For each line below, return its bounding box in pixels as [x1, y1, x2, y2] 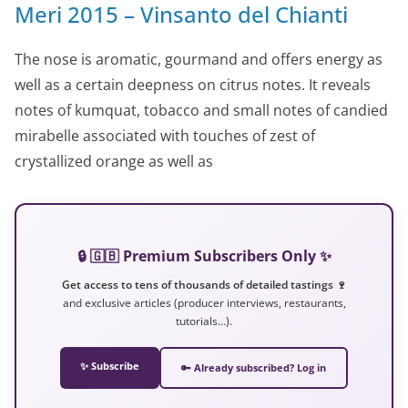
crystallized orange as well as [15, 150, 213, 171]
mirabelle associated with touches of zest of [15, 125, 315, 146]
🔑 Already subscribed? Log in [181, 361, 326, 374]
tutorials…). [176, 313, 232, 328]
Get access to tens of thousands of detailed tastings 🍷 [61, 277, 347, 291]
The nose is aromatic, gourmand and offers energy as [15, 48, 382, 69]
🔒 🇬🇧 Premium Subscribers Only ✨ [76, 245, 331, 266]
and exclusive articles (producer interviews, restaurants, [62, 295, 346, 310]
